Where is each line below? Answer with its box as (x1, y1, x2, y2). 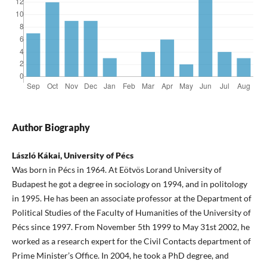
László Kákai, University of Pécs (11, 150, 133, 161)
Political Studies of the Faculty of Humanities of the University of (11, 207, 251, 218)
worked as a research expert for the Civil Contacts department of (11, 236, 251, 247)
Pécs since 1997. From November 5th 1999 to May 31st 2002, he (11, 222, 250, 232)
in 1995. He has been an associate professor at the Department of (11, 193, 252, 204)
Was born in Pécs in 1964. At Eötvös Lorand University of (11, 164, 222, 175)
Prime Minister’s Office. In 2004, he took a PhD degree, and (11, 250, 229, 261)
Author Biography (11, 122, 90, 133)
